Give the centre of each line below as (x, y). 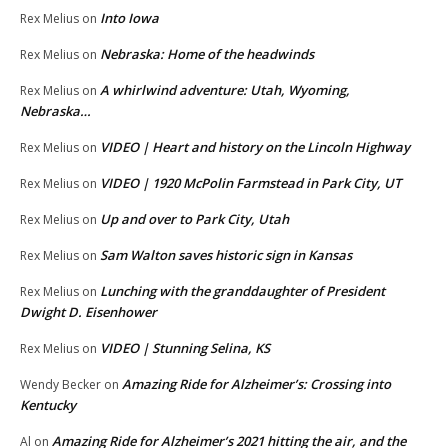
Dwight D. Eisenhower (88, 312)
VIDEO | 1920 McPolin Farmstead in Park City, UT (250, 183)
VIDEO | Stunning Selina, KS (185, 348)
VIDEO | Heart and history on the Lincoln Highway (255, 147)
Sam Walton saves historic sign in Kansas (226, 255)
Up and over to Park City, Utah (194, 219)
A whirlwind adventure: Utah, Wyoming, (225, 90)
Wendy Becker (60, 385)
